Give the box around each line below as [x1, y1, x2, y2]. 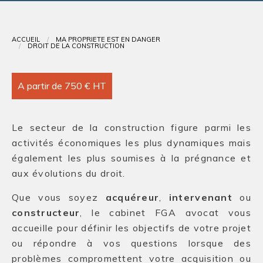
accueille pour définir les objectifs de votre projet [12, 222, 251, 234]
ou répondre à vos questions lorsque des [12, 237, 251, 249]
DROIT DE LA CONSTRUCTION [28, 42, 124, 50]
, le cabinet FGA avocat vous [80, 207, 251, 218]
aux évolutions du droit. [12, 167, 126, 179]
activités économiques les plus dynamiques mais [12, 137, 251, 149]
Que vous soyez [12, 191, 106, 203]
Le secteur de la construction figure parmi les [12, 122, 251, 133]
